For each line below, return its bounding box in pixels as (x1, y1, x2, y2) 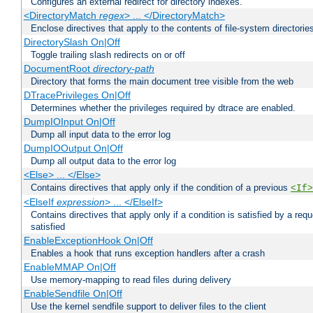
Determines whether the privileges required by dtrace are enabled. (31, 103, 296, 114)
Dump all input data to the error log (31, 129, 170, 140)
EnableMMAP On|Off (23, 261, 116, 273)
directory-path (92, 63, 154, 75)
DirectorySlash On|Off (23, 36, 120, 48)
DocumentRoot (23, 63, 93, 75)
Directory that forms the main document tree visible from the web (31, 76, 293, 87)
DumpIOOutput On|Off (23, 143, 123, 154)
